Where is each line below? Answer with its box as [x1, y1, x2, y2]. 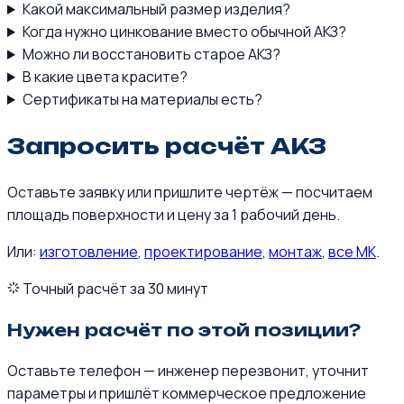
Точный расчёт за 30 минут [20, 278, 208, 298]
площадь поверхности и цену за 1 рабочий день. [7, 204, 340, 225]
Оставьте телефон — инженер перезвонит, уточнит [7, 361, 369, 381]
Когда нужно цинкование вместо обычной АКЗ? [22, 22, 346, 41]
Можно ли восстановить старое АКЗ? [22, 44, 280, 64]
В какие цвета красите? [22, 67, 188, 87]
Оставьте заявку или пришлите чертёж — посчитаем [7, 181, 372, 202]
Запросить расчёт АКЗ [7, 132, 326, 160]
